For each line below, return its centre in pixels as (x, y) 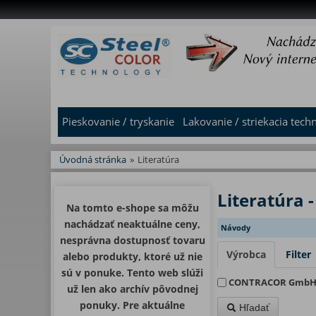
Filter (298, 254)
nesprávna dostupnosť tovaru (132, 240)
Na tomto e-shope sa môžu (132, 208)
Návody (236, 227)
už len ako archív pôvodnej (132, 289)
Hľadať (253, 308)
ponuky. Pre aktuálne (132, 305)
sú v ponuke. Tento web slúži (132, 273)
